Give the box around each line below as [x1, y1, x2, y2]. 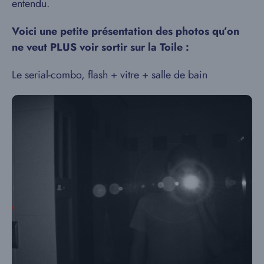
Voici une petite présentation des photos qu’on [12, 24, 239, 39]
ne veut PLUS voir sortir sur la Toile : [12, 39, 189, 55]
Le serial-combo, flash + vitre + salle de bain [12, 67, 207, 83]
